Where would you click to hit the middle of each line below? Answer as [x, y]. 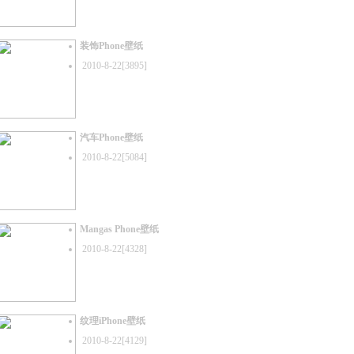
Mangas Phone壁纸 [119, 229]
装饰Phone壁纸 [111, 46]
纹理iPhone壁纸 [113, 321]
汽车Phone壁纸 [111, 137]
